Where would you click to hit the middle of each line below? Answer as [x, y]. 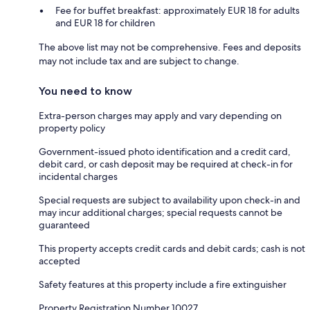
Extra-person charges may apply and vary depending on [160, 116]
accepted [60, 261]
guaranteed [64, 225]
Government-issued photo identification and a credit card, [165, 152]
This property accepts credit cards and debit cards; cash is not [172, 249]
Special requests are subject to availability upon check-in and [170, 200]
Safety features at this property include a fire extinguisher [163, 285]
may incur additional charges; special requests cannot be [161, 213]
